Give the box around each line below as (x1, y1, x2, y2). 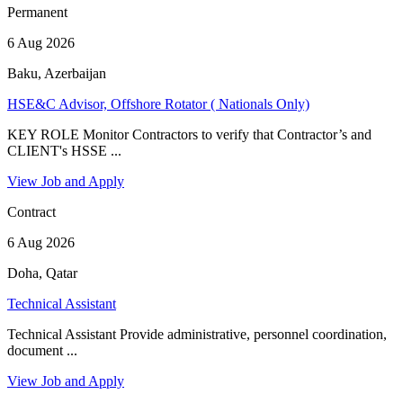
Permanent (7, 4, 67, 20)
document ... (7, 342, 77, 358)
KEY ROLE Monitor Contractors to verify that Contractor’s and (7, 126, 372, 142)
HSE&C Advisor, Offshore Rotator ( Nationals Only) (7, 95, 309, 112)
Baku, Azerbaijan (7, 65, 106, 81)
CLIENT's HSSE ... (7, 142, 121, 158)
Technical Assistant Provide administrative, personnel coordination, (7, 326, 387, 342)
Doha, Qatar (7, 264, 77, 281)
